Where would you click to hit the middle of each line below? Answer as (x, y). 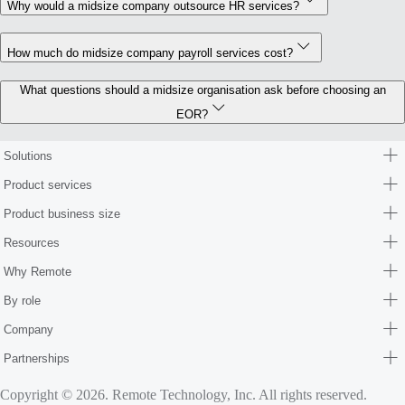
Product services (48, 184)
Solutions (28, 155)
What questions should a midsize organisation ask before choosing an (202, 90)
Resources (32, 242)
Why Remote (38, 271)
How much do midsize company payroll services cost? (150, 52)
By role (22, 300)
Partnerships (37, 358)
